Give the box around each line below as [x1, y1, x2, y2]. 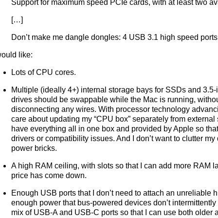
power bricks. [11, 144, 57, 152]
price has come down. [11, 171, 87, 180]
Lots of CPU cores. [11, 68, 76, 76]
